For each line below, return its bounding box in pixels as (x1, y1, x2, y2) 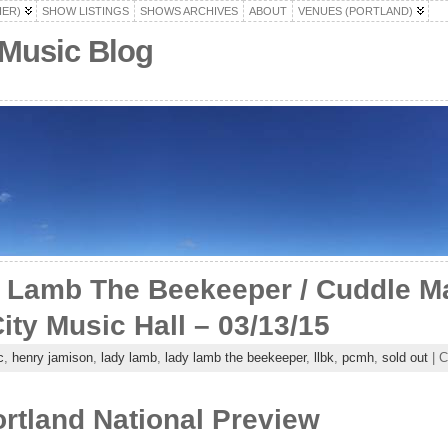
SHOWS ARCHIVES (139, 5, 238, 17)
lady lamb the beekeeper (164, 350, 306, 365)
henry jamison (11, 350, 93, 365)
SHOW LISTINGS (41, 5, 129, 17)
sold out (381, 350, 428, 365)
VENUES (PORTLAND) (297, 5, 413, 17)
